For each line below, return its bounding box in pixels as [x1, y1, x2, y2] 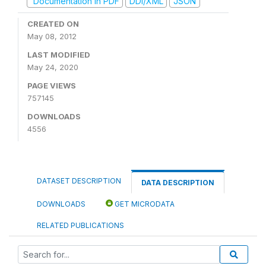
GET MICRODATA [113, 199, 175, 208]
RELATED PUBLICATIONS [37, 221, 124, 230]
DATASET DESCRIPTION [37, 176, 121, 185]
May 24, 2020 [27, 62, 78, 72]
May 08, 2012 [27, 31, 77, 41]
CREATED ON [27, 19, 79, 28]
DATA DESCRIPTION [141, 178, 214, 187]
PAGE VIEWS [27, 81, 76, 90]
